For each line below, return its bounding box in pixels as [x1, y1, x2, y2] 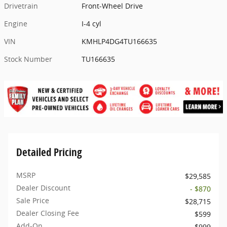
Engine [4, 19, 27, 29]
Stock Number [4, 54, 52, 64]
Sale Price [16, 196, 49, 206]
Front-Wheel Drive [82, 1, 143, 11]
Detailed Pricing [16, 145, 82, 160]
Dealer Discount [16, 183, 70, 193]
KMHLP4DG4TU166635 [82, 36, 158, 47]
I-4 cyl [82, 19, 102, 29]
